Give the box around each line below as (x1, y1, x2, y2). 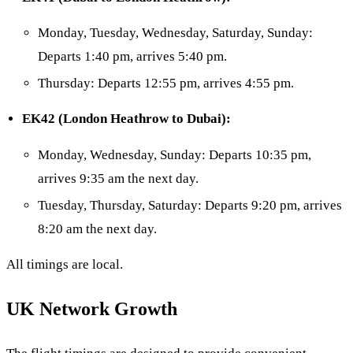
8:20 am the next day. (38, 221, 157, 236)
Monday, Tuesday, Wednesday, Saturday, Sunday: (38, 25, 313, 41)
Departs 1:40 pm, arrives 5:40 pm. (38, 49, 227, 65)
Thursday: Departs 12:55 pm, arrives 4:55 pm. (38, 76, 294, 91)
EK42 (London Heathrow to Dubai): (22, 111, 231, 127)
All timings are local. (6, 257, 123, 272)
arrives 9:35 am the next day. (38, 170, 199, 186)
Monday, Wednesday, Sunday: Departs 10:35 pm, (38, 147, 311, 162)
